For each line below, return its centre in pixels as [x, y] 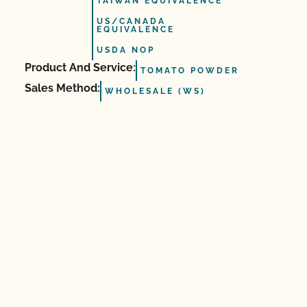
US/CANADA [131, 21]
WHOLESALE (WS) [155, 91]
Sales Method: [62, 88]
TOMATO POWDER [190, 71]
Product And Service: [80, 67]
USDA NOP [126, 50]
